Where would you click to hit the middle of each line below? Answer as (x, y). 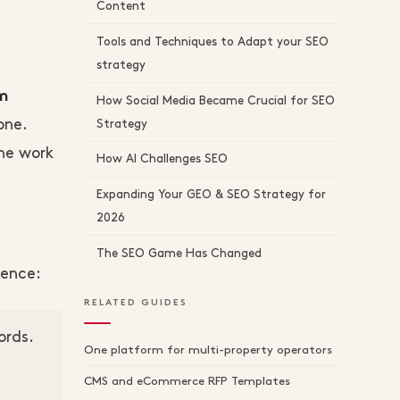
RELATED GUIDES (136, 304)
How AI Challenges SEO (162, 159)
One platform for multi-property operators (208, 350)
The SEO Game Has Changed (179, 253)
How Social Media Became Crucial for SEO (216, 100)
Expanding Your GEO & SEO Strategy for (211, 195)
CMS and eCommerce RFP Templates (187, 382)
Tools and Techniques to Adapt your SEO (212, 42)
